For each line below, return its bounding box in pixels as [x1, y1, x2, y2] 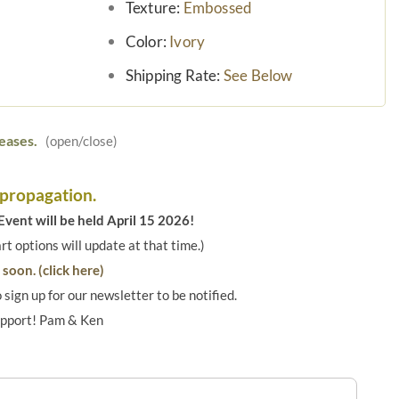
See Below [223, 66, 293, 85]
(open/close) [37, 133, 118, 149]
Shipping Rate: [125, 66, 224, 85]
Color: [125, 32, 170, 52]
